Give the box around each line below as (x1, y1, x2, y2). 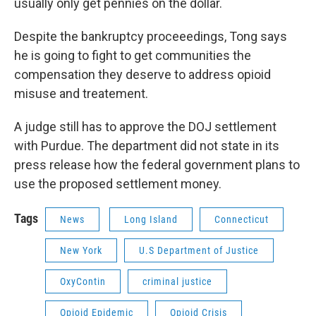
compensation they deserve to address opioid (14, 66, 271, 82)
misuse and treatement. (14, 85, 151, 101)
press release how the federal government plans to (14, 157, 300, 172)
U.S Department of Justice (139, 244, 259, 256)
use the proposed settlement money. (14, 176, 221, 191)
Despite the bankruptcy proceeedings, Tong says (14, 28, 287, 44)
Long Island (124, 213, 178, 225)
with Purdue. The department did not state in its (14, 138, 279, 153)
